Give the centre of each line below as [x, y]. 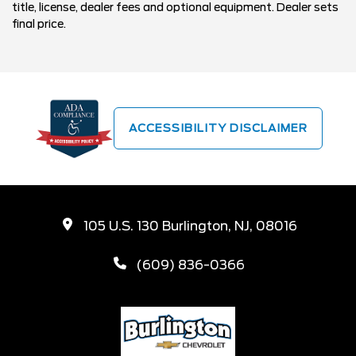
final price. [39, 23]
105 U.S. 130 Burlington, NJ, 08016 [190, 226]
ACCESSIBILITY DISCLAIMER [218, 128]
